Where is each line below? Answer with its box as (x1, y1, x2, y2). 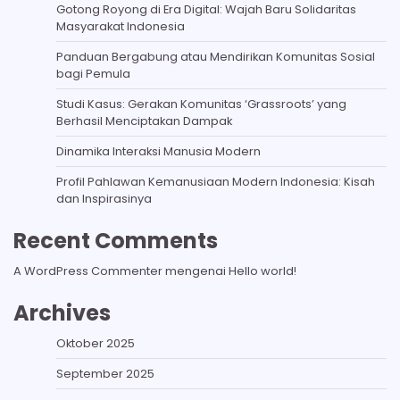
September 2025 (56, 365, 154, 382)
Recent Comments (13, 226, 218, 255)
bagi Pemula (56, 65, 130, 82)
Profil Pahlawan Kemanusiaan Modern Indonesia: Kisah (56, 173, 375, 190)
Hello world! (229, 262, 296, 279)
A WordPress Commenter (13, 262, 162, 279)
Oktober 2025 (56, 335, 135, 352)
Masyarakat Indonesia (56, 18, 185, 35)
